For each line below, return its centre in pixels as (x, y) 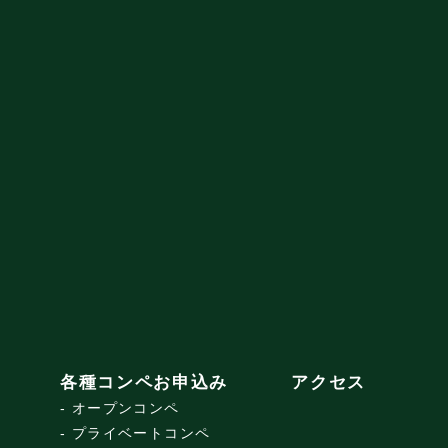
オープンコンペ (125, 408)
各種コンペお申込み (144, 383)
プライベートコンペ (141, 433)
